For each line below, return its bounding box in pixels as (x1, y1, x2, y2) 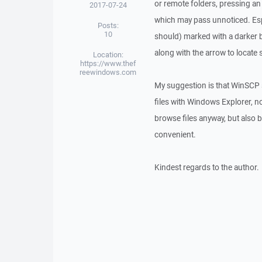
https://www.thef (80, 58, 136, 68)
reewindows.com (80, 67, 137, 77)
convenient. (154, 129, 196, 140)
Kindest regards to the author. (154, 162, 259, 173)
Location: (92, 50, 123, 60)
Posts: (97, 20, 119, 30)
